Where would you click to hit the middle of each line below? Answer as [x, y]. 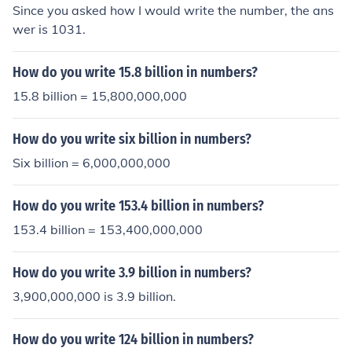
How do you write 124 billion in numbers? [133, 339]
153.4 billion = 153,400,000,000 [108, 229]
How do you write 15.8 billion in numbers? [135, 72]
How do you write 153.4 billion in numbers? [138, 206]
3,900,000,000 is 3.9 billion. [94, 296]
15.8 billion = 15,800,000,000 [100, 96]
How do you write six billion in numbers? [132, 139]
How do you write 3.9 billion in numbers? [132, 273]
